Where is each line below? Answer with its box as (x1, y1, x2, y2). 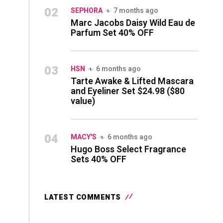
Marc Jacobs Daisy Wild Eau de (71, 16, 195, 30)
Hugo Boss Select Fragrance (71, 143, 186, 156)
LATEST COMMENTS (44, 192, 121, 203)
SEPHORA (71, 5, 103, 16)
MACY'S (71, 132, 97, 142)
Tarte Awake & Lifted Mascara (71, 75, 194, 88)
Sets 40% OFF (71, 153, 126, 166)
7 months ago (113, 5, 158, 16)
